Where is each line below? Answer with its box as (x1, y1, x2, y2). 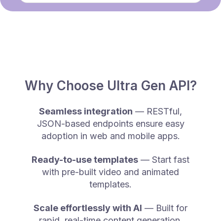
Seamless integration (39, 106, 133, 117)
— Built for (142, 203, 187, 214)
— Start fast (138, 154, 189, 165)
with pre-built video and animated (42, 167, 179, 178)
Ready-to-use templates (32, 154, 138, 165)
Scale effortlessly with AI (34, 203, 142, 214)
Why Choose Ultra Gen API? (24, 78, 197, 94)
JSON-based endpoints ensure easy (37, 118, 184, 129)
